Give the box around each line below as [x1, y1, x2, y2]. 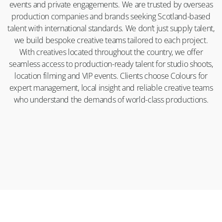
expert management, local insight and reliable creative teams [9, 82, 213, 93]
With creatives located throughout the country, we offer [19, 47, 203, 57]
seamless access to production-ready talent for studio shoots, [9, 58, 213, 69]
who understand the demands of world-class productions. [13, 94, 209, 105]
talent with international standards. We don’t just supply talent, [7, 23, 215, 34]
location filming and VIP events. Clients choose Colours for [14, 70, 208, 81]
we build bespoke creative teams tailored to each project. [14, 35, 208, 46]
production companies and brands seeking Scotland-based [11, 11, 211, 22]
